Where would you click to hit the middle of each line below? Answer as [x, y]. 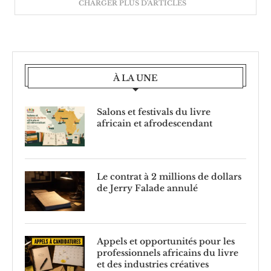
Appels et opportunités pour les [166, 241]
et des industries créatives [153, 264]
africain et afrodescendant [155, 123]
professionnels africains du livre [168, 253]
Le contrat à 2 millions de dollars [169, 176]
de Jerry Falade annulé [147, 188]
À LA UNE [135, 78]
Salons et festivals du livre [154, 112]
